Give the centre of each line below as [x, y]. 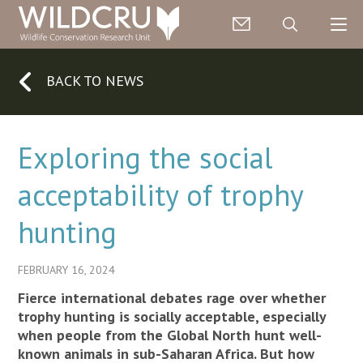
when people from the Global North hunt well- [170, 335]
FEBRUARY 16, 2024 [67, 270]
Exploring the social [146, 158]
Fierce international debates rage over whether [172, 298]
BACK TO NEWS [93, 80]
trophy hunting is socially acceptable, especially [172, 316]
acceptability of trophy [161, 195]
